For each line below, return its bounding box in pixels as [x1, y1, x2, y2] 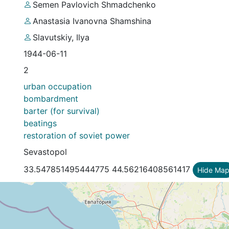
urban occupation [24, 81, 91, 91]
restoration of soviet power [24, 130, 130, 141]
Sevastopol [24, 146, 67, 157]
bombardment [24, 93, 78, 104]
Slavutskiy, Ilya [32, 32, 89, 42]
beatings [24, 118, 57, 128]
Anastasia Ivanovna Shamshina [32, 15, 151, 26]
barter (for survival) [24, 105, 100, 116]
